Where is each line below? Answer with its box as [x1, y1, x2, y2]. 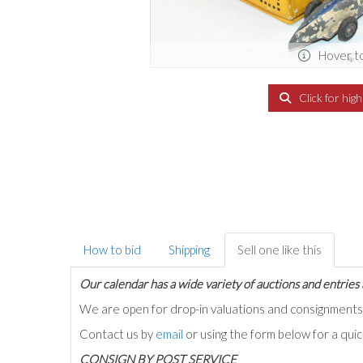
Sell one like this [237, 241, 322, 257]
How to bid [83, 241, 141, 257]
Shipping [169, 241, 210, 257]
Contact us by [79, 326, 156, 341]
